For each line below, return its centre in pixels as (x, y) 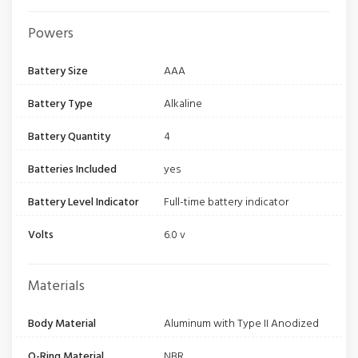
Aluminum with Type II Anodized (241, 324)
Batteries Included (72, 170)
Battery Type (60, 105)
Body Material (62, 324)
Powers (51, 34)
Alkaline (183, 105)
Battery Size (58, 72)
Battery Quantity (69, 137)
